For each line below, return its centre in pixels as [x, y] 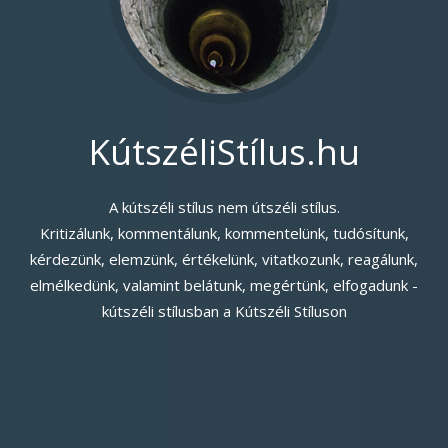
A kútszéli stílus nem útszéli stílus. [224, 206]
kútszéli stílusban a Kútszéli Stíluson [224, 310]
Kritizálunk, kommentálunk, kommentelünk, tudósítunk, [224, 232]
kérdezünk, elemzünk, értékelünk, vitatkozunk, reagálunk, [224, 258]
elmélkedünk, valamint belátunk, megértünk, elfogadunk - [224, 284]
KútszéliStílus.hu [224, 151]
